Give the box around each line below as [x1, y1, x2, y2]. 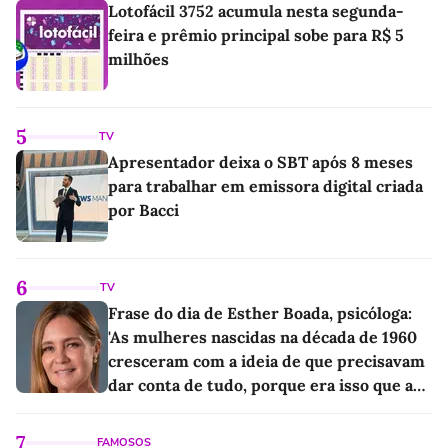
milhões [108, 48, 169, 69]
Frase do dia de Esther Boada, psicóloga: [108, 302, 412, 323]
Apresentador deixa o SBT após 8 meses [108, 151, 413, 172]
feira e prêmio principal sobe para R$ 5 [108, 24, 404, 45]
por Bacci [108, 199, 179, 220]
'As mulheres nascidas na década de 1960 [108, 326, 417, 347]
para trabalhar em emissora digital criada [108, 175, 423, 196]
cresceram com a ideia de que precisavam [108, 350, 425, 371]
